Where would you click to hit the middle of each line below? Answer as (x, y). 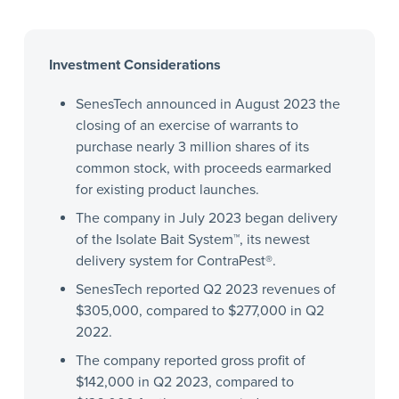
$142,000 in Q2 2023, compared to (184, 382)
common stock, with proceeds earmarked (203, 168)
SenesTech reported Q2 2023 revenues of (205, 289)
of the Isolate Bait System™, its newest (192, 239)
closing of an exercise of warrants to (187, 125)
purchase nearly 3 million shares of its (192, 147)
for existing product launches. (167, 189)
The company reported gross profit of (190, 360)
